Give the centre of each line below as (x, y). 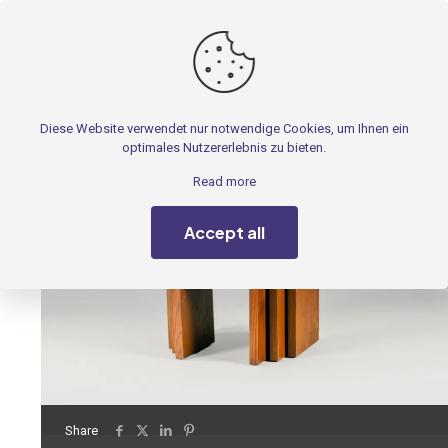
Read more (224, 181)
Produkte (102, 97)
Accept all (224, 232)
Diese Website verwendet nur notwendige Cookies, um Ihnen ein (224, 128)
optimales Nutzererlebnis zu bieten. (224, 147)
